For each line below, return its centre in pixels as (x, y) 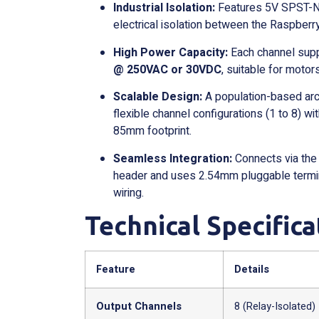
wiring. (129, 193)
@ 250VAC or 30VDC (168, 69)
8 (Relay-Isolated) (275, 306)
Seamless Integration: (173, 158)
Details (252, 269)
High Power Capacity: (171, 52)
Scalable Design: (158, 97)
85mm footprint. (153, 131)
